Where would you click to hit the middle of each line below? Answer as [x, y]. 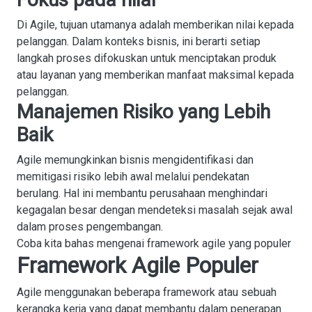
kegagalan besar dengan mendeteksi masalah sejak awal [155, 210]
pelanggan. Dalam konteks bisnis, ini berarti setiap [139, 41]
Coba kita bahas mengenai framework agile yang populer [154, 243]
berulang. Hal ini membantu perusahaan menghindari [142, 193]
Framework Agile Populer [138, 265]
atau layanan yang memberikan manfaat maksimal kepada [155, 75]
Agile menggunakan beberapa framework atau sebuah [147, 292]
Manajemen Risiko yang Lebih [143, 112]
